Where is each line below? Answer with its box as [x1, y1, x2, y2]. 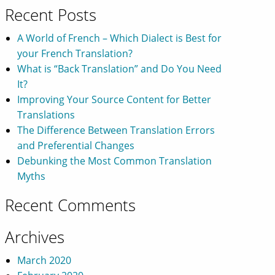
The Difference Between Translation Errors [17, 123, 215, 137]
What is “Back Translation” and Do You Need [17, 62, 222, 76]
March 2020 [17, 254, 72, 267]
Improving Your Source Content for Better [17, 93, 212, 106]
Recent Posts [5, 4, 97, 26]
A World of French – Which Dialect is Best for [17, 31, 222, 45]
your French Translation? [17, 47, 133, 60]
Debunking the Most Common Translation [17, 154, 212, 168]
